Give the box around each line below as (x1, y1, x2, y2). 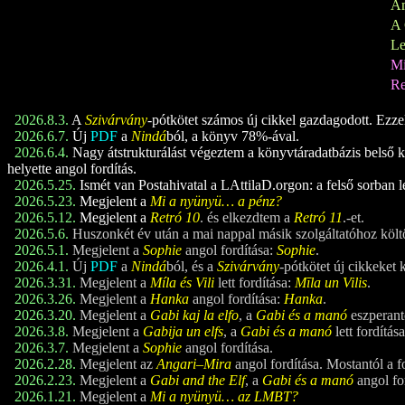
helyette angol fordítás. (7, 161, 137, 177)
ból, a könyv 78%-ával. (166, 128, 299, 145)
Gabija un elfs (143, 324, 223, 340)
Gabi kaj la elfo (150, 307, 239, 324)
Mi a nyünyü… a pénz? (150, 193, 282, 210)
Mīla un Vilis (295, 275, 367, 291)
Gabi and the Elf (150, 372, 245, 389)
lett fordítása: (214, 275, 295, 291)
